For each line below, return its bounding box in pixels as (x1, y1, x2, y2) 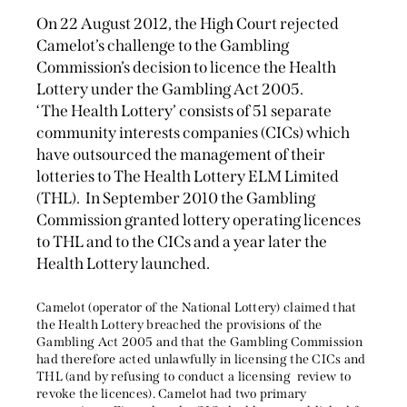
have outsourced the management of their (36, 144, 325, 164)
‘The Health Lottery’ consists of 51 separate (36, 101, 332, 121)
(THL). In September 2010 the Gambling (36, 188, 315, 208)
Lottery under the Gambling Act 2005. (36, 79, 303, 99)
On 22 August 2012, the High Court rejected (36, 14, 339, 34)
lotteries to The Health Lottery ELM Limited (36, 166, 339, 186)
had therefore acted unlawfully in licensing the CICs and (36, 352, 366, 368)
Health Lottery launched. (36, 253, 210, 273)
